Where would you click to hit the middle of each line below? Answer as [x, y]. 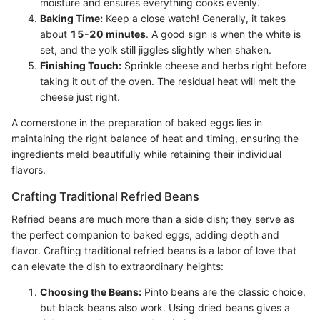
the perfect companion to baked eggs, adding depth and [145, 234]
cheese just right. [80, 96]
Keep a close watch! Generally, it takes [194, 18]
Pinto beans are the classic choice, [224, 291]
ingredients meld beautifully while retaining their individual [146, 154]
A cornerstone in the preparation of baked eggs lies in [137, 122]
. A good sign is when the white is [223, 34]
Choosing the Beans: [91, 291]
